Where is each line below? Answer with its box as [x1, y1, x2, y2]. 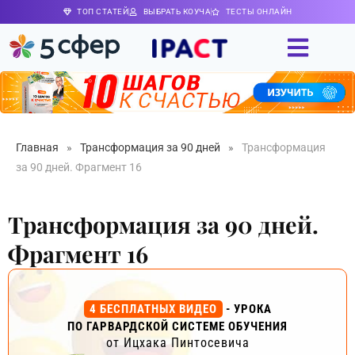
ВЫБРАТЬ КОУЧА [143, 7, 211, 16]
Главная [16, 140, 59, 154]
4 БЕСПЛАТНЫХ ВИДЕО [89, 301, 217, 316]
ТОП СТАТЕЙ [77, 7, 128, 16]
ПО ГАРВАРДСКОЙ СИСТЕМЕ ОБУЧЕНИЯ [67, 319, 288, 334]
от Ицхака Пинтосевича [105, 334, 250, 350]
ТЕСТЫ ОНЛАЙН [225, 7, 292, 16]
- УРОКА [222, 301, 272, 316]
